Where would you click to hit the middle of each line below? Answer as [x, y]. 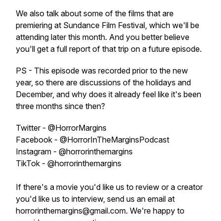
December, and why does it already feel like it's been [109, 94]
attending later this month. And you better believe [103, 37]
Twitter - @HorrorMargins [61, 128]
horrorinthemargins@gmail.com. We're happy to [100, 211]
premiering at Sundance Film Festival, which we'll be [108, 25]
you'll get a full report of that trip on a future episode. [110, 49]
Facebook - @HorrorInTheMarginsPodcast [92, 140]
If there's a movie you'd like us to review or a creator [109, 187]
